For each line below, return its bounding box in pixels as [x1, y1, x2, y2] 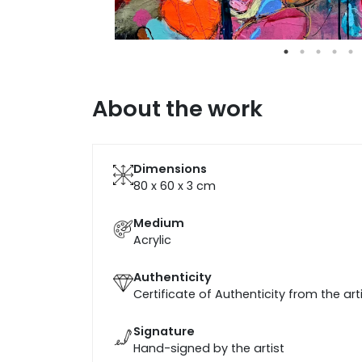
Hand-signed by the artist [133, 339, 284, 356]
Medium [133, 214, 184, 231]
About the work [92, 92, 263, 124]
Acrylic [133, 231, 171, 248]
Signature [133, 322, 195, 339]
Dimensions [133, 160, 207, 177]
